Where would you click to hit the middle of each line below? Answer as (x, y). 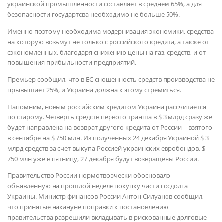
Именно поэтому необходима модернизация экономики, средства (111, 31)
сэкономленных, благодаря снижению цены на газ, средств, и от (107, 52)
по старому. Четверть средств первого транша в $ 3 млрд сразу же (110, 117)
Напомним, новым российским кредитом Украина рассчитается (107, 107)
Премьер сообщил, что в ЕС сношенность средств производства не (111, 79)
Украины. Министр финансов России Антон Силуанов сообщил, (106, 196)
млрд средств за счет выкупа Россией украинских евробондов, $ (106, 148)
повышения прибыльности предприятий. (72, 62)
